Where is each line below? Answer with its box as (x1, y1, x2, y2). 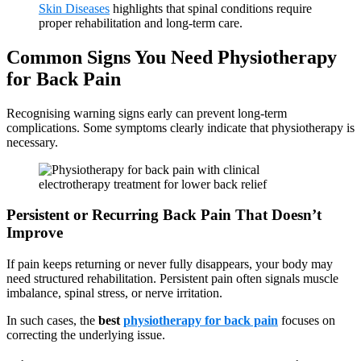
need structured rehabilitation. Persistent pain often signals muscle (6, 272, 338, 286)
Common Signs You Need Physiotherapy (6, 46, 337, 68)
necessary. (6, 135, 58, 149)
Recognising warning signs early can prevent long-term (6, 106, 287, 120)
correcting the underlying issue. (6, 328, 165, 342)
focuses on (278, 313, 335, 328)
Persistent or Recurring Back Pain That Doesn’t (6, 206, 322, 224)
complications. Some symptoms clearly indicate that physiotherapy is (6, 120, 355, 135)
